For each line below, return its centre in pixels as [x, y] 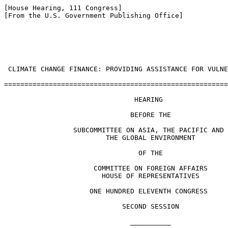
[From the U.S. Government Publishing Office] [94, 16]
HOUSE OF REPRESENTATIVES [102, 176]
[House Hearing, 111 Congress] [63, 8]
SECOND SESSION [92, 206]
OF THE [83, 153]
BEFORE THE [88, 115]
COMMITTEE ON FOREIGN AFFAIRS [106, 168]
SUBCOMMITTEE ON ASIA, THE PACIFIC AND [114, 130]
